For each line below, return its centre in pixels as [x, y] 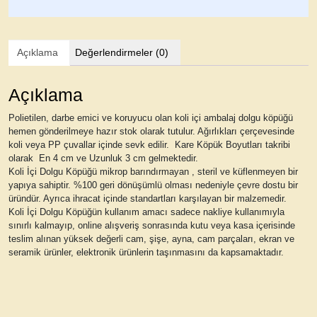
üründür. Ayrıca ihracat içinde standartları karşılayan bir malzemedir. [148, 198]
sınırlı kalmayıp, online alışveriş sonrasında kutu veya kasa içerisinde [152, 225]
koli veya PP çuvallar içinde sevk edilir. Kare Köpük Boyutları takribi [149, 144]
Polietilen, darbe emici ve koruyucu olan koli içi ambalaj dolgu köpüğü [151, 117]
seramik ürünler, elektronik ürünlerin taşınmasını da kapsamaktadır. [146, 252]
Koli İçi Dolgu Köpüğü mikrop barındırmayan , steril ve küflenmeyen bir [153, 171]
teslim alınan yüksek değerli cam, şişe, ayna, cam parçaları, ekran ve [151, 238]
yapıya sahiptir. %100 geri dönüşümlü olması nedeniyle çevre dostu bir [153, 185]
